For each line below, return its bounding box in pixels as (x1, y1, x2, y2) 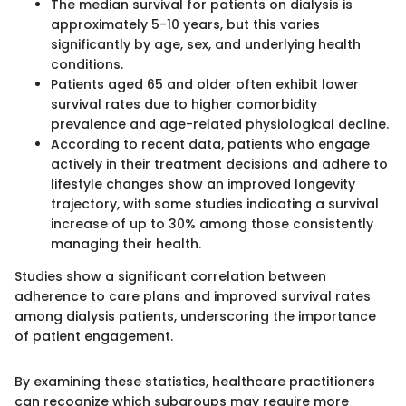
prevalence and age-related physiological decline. (51, 115, 389, 134)
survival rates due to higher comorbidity (51, 95, 317, 114)
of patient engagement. (14, 327, 173, 346)
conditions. (51, 55, 123, 74)
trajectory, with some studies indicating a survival (51, 195, 379, 214)
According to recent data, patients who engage (51, 135, 370, 154)
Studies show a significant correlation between (14, 267, 326, 286)
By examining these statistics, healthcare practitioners (14, 372, 375, 391)
